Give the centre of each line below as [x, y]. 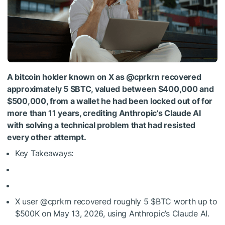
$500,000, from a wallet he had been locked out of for [110, 101]
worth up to [194, 202]
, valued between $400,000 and [152, 89]
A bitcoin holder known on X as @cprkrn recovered [104, 77]
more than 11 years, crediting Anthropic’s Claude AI [104, 113]
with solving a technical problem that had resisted [101, 125]
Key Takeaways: [44, 153]
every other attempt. [47, 137]
